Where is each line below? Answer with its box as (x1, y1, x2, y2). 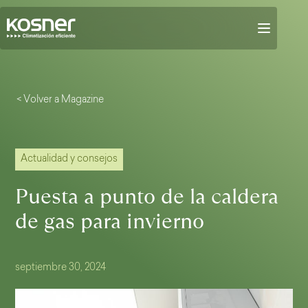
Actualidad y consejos (21, 155, 118, 164)
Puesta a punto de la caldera (15, 182, 279, 211)
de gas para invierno (15, 207, 205, 236)
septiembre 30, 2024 (15, 263, 107, 273)
